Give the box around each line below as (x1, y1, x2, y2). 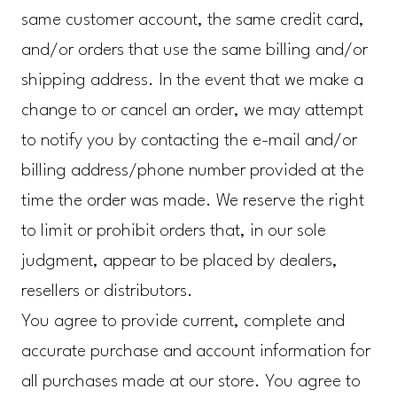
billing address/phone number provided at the (20, 162, 364, 181)
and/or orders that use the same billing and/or (20, 42, 368, 60)
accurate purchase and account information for (20, 343, 370, 362)
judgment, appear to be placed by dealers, (20, 253, 338, 271)
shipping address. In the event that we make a (20, 72, 363, 90)
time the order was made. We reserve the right (20, 192, 364, 211)
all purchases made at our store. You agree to (20, 373, 361, 392)
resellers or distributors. (20, 283, 193, 301)
